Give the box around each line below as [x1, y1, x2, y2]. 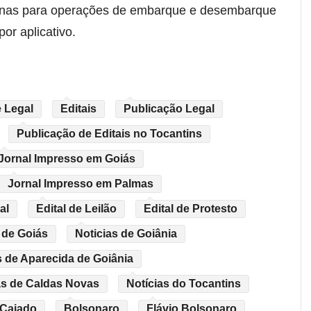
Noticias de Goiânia [75, 227, 177, 239]
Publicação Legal [124, 102, 215, 115]
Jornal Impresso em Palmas [8, 177, 153, 190]
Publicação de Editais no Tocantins [17, 127, 202, 140]
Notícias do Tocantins [126, 277, 241, 289]
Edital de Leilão [36, 202, 117, 215]
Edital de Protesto [144, 202, 237, 215]
